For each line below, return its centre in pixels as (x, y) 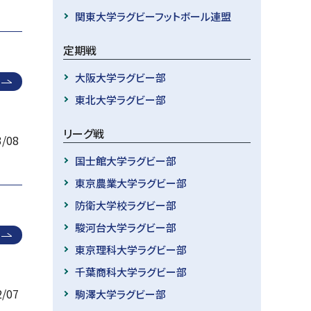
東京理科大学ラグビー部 (131, 249)
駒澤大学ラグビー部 (120, 294)
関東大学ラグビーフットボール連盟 (153, 16)
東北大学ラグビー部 (120, 99)
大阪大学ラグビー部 (120, 77)
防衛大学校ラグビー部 (125, 205)
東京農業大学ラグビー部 (131, 183)
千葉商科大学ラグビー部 (131, 271)
